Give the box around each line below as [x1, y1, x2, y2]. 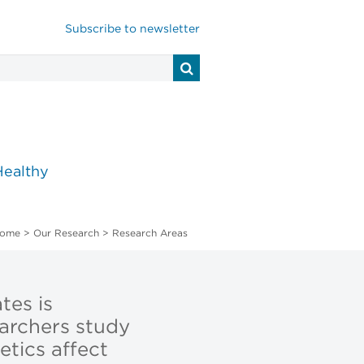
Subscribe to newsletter [65, 24, 200, 35]
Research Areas [111, 228, 188, 238]
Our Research [32, 228, 99, 238]
